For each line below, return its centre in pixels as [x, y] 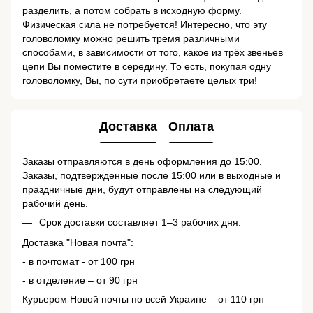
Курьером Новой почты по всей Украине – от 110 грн [143, 299]
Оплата [191, 126]
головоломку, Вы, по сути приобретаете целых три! [140, 81]
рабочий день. [55, 204]
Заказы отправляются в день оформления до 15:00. [142, 162]
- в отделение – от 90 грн [80, 280]
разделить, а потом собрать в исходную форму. [132, 11]
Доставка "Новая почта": [78, 242]
